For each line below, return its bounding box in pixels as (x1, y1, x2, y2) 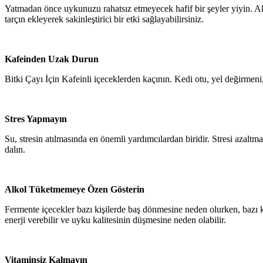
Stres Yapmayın (5, 113, 67, 124)
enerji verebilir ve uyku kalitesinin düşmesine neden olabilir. (5, 214, 226, 225)
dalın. (5, 144, 25, 154)
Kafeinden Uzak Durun (5, 53, 99, 64)
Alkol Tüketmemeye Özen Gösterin (5, 184, 144, 194)
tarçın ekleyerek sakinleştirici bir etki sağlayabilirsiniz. (5, 14, 204, 24)
